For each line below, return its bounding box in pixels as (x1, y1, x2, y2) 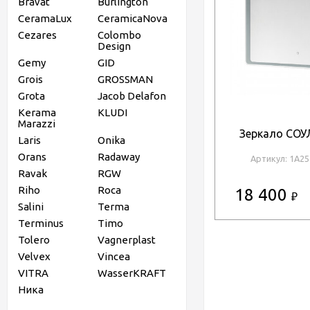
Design (97, 40, 131, 52)
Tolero (18, 234, 50, 246)
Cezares (18, 29, 57, 41)
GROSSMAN (97, 73, 153, 85)
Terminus (18, 217, 64, 229)
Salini (18, 201, 44, 212)
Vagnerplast (97, 234, 156, 246)
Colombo (97, 29, 141, 41)
